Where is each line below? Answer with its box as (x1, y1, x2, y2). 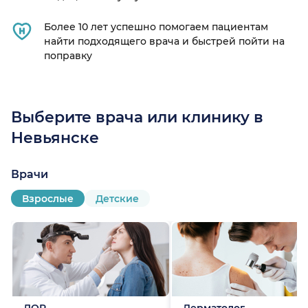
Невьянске (11, 129, 99, 148)
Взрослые (22, 192, 74, 205)
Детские (96, 192, 139, 205)
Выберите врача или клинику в (11, 108, 263, 127)
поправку (44, 49, 92, 63)
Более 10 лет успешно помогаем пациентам (44, 21, 268, 34)
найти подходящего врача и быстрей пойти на (44, 35, 285, 48)
